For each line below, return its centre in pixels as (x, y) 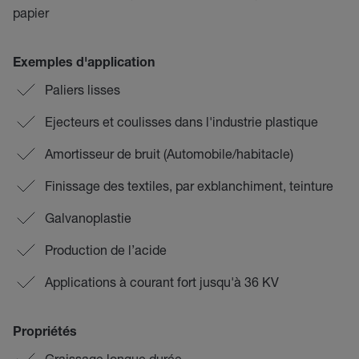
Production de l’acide (106, 250)
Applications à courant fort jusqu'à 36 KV (162, 282)
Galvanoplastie (88, 218)
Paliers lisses (83, 89)
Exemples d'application (84, 64)
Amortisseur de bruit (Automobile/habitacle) (169, 153)
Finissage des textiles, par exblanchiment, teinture (189, 186)
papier (31, 12)
